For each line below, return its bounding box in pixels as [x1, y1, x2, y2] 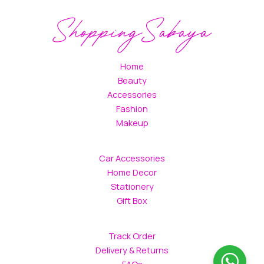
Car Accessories [99, 152, 165, 164]
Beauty [117, 74, 147, 87]
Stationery [110, 180, 154, 192]
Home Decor [107, 166, 157, 178]
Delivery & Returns [95, 243, 169, 256]
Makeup [115, 117, 148, 129]
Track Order [108, 229, 156, 242]
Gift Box [117, 194, 147, 206]
